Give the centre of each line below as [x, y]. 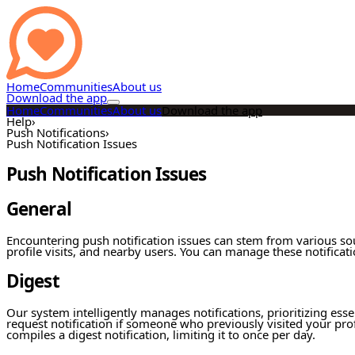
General [39, 209]
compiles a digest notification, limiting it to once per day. [161, 334]
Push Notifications [56, 132]
